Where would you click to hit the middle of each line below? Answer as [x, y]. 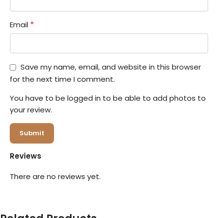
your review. [31, 109]
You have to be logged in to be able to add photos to [108, 98]
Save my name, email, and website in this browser [111, 67]
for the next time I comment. [62, 79]
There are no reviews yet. [55, 176]
